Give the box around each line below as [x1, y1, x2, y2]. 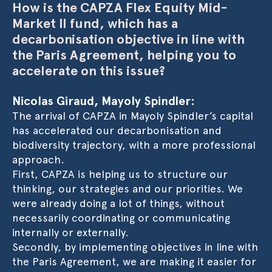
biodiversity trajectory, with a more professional [12, 138, 256, 151]
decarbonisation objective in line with [12, 31, 245, 47]
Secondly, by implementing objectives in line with [12, 240, 258, 253]
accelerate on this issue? [12, 63, 165, 78]
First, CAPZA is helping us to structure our [12, 168, 228, 180]
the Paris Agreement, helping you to [12, 47, 236, 63]
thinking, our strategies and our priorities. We [12, 182, 243, 195]
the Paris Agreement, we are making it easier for [12, 255, 256, 268]
